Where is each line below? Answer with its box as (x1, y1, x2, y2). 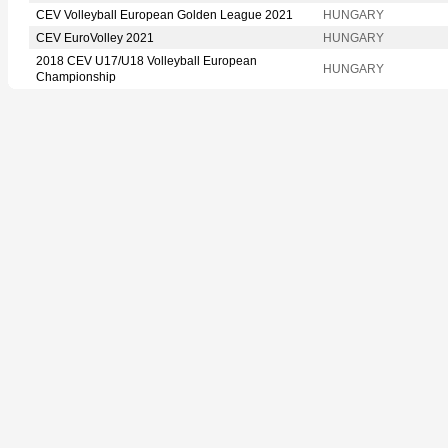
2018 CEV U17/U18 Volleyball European (36, 53, 257, 68)
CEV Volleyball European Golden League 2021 (36, 7, 293, 22)
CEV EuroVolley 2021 (36, 30, 154, 45)
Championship (36, 69, 116, 84)
